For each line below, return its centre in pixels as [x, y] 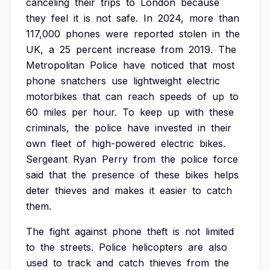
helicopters [157, 247]
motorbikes [52, 96]
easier [173, 190]
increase [136, 49]
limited [220, 231]
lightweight [157, 81]
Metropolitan [55, 65]
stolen [193, 34]
